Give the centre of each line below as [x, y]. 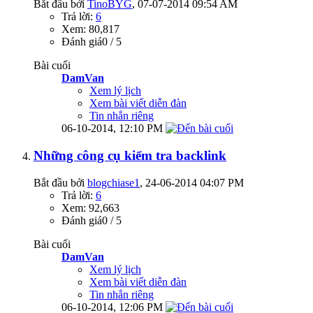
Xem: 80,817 [90, 29]
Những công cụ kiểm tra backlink [130, 155]
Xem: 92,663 [90, 208]
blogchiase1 [114, 182]
